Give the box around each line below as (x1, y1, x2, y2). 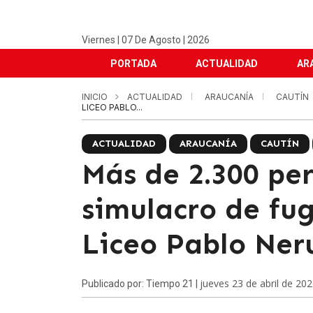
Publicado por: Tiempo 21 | (82, 278, 200, 289)
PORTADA (110, 58, 156, 69)
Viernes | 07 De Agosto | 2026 (82, 34, 210, 45)
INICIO (82, 92, 108, 102)
